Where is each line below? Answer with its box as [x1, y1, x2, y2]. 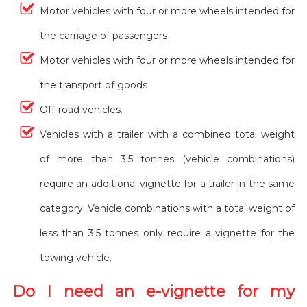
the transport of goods [39, 78, 147, 91]
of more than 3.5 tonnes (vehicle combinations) [39, 152, 295, 165]
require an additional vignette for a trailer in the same [39, 177, 295, 190]
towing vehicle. [39, 251, 112, 264]
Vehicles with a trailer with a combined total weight [39, 127, 295, 140]
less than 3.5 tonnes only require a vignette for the [39, 226, 295, 239]
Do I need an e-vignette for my [12, 281, 295, 301]
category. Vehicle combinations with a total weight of [39, 201, 295, 214]
